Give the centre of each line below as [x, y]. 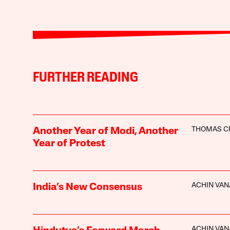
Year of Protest [69, 143]
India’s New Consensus [87, 187]
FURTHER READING [85, 78]
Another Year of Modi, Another [105, 131]
